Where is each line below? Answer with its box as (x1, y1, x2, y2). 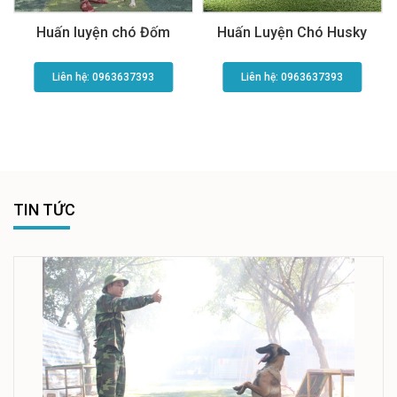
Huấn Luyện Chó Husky (217, 24, 368, 42)
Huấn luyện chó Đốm (36, 24, 171, 42)
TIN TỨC (13, 200, 75, 220)
